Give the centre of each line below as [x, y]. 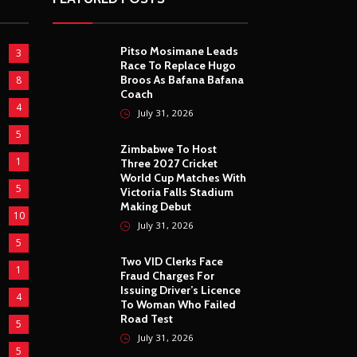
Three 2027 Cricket [169, 164]
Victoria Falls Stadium [177, 192]
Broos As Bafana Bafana [182, 80]
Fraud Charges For [167, 276]
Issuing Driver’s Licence [180, 290]
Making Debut [156, 207]
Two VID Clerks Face [172, 262]
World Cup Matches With [183, 178]
